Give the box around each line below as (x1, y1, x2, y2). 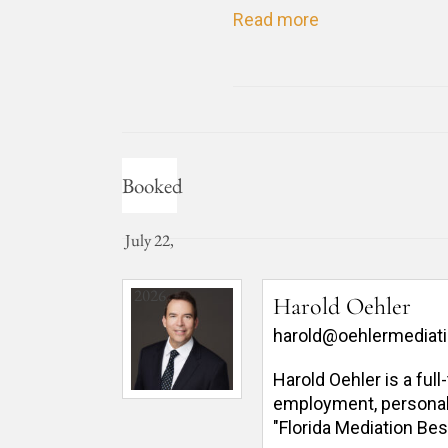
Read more (233, 9, 319, 30)
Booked (122, 172, 183, 199)
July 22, (125, 229, 174, 251)
